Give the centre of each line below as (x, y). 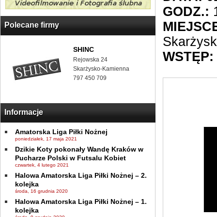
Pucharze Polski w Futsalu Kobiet (70, 158)
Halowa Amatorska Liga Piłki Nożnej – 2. (81, 175)
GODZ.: (186, 12)
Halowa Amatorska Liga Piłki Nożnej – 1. (81, 201)
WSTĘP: (188, 57)
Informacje (24, 112)
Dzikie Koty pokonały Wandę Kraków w (79, 149)
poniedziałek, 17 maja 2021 (46, 139)
